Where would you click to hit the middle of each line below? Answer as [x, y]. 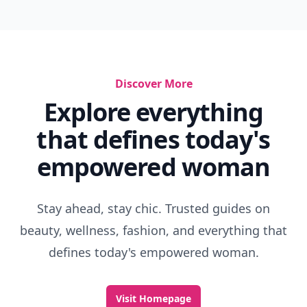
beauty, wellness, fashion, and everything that [153, 230]
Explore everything [153, 112]
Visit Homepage [153, 298]
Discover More [153, 84]
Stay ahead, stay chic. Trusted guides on [153, 208]
